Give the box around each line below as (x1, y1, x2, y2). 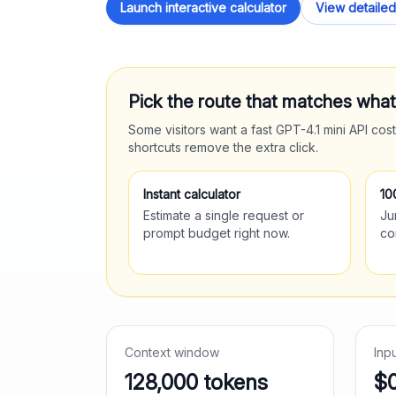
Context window (125, 345, 219, 360)
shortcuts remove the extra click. (128, 140, 318, 155)
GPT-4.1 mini (276, 122, 346, 137)
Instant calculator (143, 187, 240, 202)
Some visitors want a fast (128, 122, 276, 137)
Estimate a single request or (143, 208, 304, 223)
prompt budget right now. (143, 225, 290, 240)
